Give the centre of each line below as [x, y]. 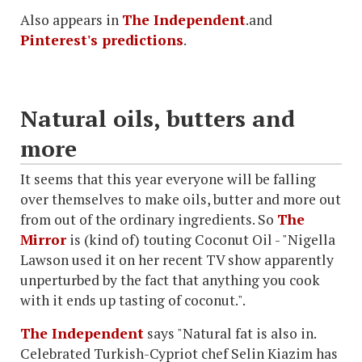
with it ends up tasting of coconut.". [134, 300]
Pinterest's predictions [102, 40]
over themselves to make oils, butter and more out [181, 199]
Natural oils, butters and [158, 118]
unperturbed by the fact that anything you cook [170, 280]
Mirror [43, 240]
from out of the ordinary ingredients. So [149, 219]
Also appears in [71, 20]
